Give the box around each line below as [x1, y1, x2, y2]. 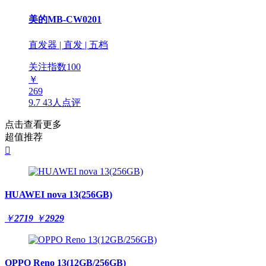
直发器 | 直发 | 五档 [28, 39, 108, 50]
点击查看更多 [5, 119, 62, 129]
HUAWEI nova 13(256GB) [5, 189, 112, 199]
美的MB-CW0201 [28, 14, 102, 25]
